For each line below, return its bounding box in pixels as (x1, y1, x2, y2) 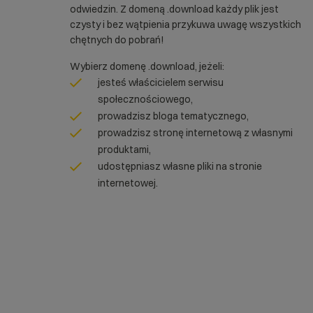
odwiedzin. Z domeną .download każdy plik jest (70, 3, 279, 15)
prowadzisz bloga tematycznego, (98, 110, 249, 122)
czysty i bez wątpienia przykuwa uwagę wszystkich (70, 18, 301, 31)
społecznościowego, (98, 93, 193, 105)
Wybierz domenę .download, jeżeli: (70, 60, 224, 73)
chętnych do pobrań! (70, 34, 164, 46)
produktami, (98, 143, 151, 156)
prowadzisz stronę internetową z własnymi (98, 126, 293, 139)
